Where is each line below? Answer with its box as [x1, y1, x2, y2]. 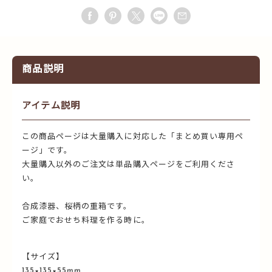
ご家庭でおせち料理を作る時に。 [22, 216, 150, 225]
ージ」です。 [22, 146, 73, 155]
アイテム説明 [22, 101, 81, 111]
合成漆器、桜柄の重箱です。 [22, 202, 132, 211]
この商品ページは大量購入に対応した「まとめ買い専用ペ [22, 132, 244, 141]
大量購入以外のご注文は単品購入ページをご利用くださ [22, 160, 235, 169]
